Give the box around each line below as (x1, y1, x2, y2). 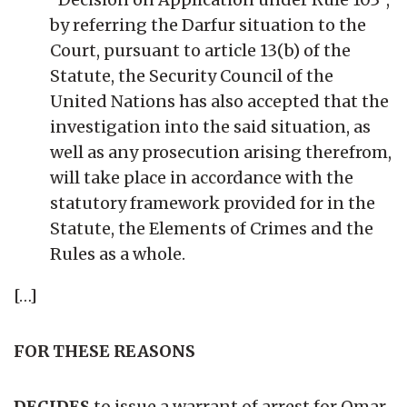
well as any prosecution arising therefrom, (50, 141, 392, 163)
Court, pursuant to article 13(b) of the (50, 39, 351, 61)
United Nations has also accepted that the (50, 90, 389, 112)
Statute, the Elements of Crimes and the (50, 217, 373, 239)
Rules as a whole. (50, 243, 185, 264)
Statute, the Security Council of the (50, 65, 333, 86)
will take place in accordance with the (50, 166, 353, 188)
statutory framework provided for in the (50, 192, 375, 213)
